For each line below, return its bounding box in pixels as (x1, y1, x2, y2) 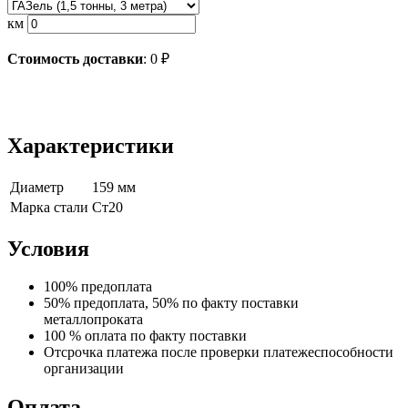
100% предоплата (44, 279, 152, 295)
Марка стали (10, 199, 88, 215)
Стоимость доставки (7, 50, 143, 66)
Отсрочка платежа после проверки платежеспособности (44, 344, 393, 361)
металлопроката (44, 311, 143, 328)
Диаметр (10, 178, 64, 195)
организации (44, 361, 124, 377)
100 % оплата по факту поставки (44, 328, 247, 344)
